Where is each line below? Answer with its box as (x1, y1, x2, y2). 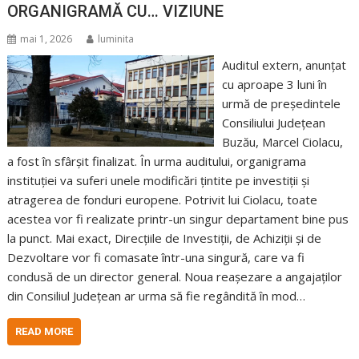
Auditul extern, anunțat (221, 56, 346, 73)
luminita (98, 31, 135, 46)
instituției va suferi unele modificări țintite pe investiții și (7, 171, 310, 188)
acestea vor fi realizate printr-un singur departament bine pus (7, 210, 349, 227)
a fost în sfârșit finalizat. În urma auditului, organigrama (7, 152, 307, 169)
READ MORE (15, 325, 74, 337)
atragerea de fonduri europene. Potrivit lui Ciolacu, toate (7, 191, 318, 208)
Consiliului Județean (221, 114, 325, 131)
